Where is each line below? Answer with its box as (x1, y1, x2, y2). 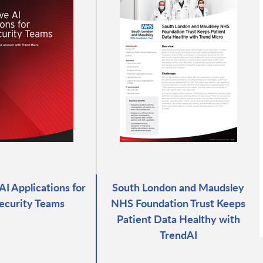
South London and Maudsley (112, 179, 245, 194)
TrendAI (159, 227, 197, 242)
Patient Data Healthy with (116, 211, 240, 226)
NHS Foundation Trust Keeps (111, 195, 246, 210)
